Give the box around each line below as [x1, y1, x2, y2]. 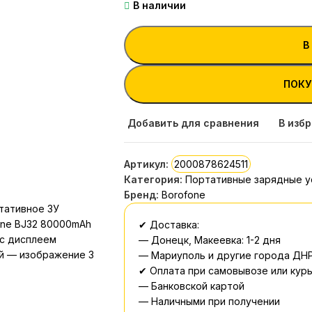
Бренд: [123, 189, 162, 201]
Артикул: [123, 158, 171, 170]
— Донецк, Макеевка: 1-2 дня [138, 234, 281, 246]
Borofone [161, 189, 205, 201]
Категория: [123, 173, 182, 185]
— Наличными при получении [138, 295, 280, 307]
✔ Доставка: [138, 219, 199, 231]
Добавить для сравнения [127, 116, 259, 129]
